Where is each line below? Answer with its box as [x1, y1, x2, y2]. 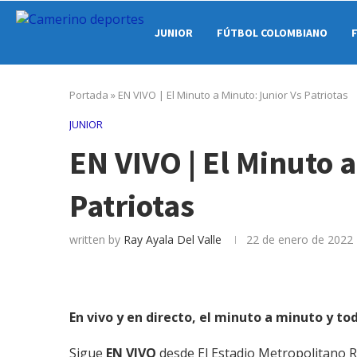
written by [69, 232, 124, 247]
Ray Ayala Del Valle [124, 232, 222, 247]
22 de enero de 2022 [246, 232, 353, 247]
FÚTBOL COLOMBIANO [217, 25, 328, 40]
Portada [69, 88, 108, 102]
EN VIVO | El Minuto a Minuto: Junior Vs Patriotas [118, 88, 348, 102]
